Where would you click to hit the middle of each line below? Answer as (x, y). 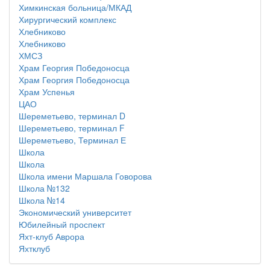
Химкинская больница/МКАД (75, 7)
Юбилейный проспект (62, 224)
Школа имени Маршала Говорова (85, 176)
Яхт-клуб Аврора (52, 236)
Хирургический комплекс (67, 19)
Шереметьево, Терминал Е (72, 140)
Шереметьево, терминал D (72, 116)
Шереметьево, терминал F (72, 128)
